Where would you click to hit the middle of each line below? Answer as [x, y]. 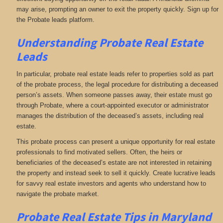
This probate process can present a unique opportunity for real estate [115, 142]
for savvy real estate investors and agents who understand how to [111, 184]
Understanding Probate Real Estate [110, 43]
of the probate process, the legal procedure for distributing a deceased [117, 84]
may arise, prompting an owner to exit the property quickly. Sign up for [117, 9]
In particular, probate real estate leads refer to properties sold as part [115, 74]
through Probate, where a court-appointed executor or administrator [112, 105]
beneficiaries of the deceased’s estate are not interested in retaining [114, 163]
